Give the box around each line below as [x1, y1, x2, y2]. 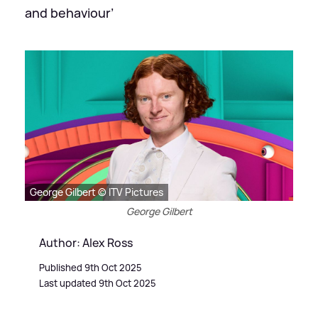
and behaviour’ [25, 4, 114, 21]
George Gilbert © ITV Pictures [30, 185, 163, 199]
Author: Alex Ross [39, 235, 133, 251]
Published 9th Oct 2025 [39, 261, 142, 275]
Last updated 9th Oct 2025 [39, 277, 156, 290]
